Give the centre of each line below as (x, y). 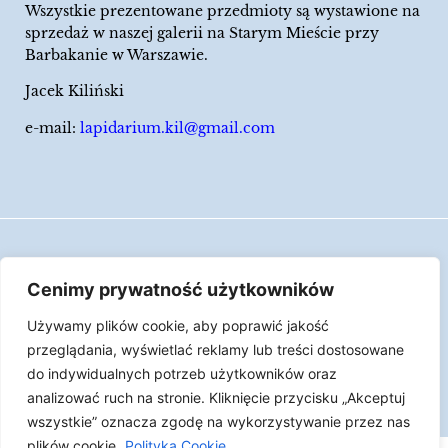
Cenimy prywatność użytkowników (180, 289)
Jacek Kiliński (74, 91)
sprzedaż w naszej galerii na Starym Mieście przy (202, 33)
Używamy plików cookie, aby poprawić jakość (178, 325)
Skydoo (281, 412)
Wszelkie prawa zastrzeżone (224, 269)
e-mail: (50, 127)
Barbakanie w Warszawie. (116, 55)
